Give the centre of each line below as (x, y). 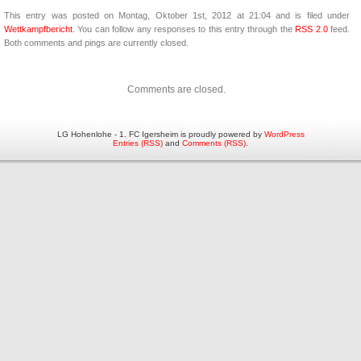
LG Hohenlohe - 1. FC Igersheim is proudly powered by (160, 135)
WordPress (284, 135)
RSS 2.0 (311, 29)
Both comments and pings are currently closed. (96, 43)
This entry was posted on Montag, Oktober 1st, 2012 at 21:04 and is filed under (177, 16)
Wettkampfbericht (38, 29)
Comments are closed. (176, 90)
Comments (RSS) (214, 143)
